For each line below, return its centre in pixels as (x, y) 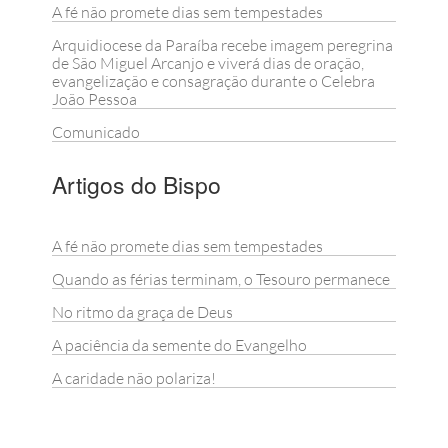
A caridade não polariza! (133, 378)
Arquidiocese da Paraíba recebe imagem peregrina (222, 45)
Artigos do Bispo (136, 185)
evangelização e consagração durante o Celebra (213, 81)
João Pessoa (94, 99)
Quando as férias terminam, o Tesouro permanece (220, 279)
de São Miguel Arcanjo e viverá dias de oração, (207, 63)
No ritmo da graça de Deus (142, 312)
